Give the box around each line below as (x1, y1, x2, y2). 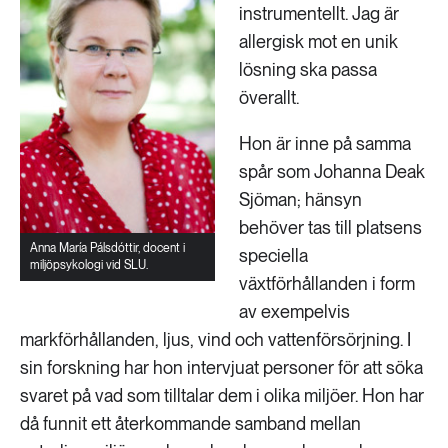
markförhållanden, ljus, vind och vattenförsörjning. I (20, 329, 411, 350)
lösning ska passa (239, 59, 377, 80)
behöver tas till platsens (239, 217, 422, 238)
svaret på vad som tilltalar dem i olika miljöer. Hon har (20, 385, 424, 406)
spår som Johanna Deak (239, 161, 425, 182)
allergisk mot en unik (239, 31, 398, 52)
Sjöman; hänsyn (239, 189, 362, 210)
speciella (239, 245, 308, 266)
